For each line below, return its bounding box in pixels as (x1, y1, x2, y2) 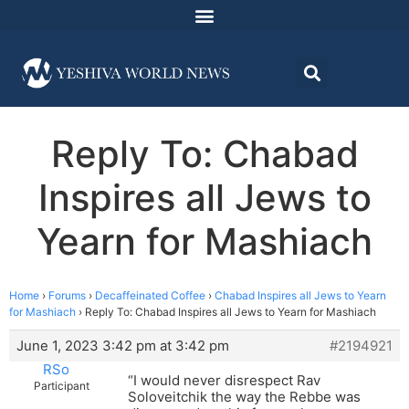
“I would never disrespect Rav (128, 372, 320, 390)
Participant (34, 379, 89, 393)
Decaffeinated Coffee (95, 288, 205, 303)
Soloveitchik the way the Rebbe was (128, 388, 361, 406)
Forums (48, 288, 86, 303)
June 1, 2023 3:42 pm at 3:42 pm (16, 337, 229, 355)
